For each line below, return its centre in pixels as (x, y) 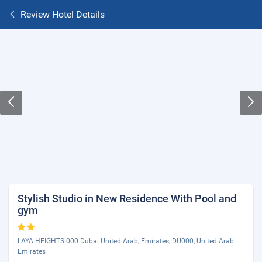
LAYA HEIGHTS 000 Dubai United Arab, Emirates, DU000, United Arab (126, 241)
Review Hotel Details (63, 14)
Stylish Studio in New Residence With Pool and (127, 199)
